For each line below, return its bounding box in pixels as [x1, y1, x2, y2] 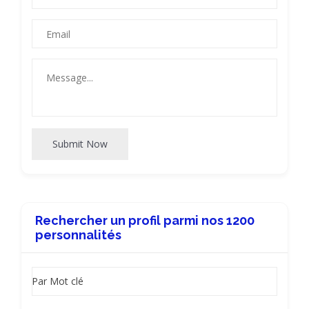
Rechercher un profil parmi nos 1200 [35, 213, 255, 228]
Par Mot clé [32, 275, 83, 288]
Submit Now [52, 137, 108, 150]
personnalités [35, 228, 121, 242]
